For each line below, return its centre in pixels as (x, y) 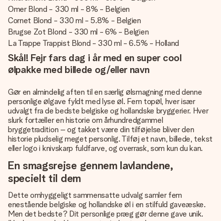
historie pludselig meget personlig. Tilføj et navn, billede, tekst (110, 139)
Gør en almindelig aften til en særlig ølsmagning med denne (105, 92)
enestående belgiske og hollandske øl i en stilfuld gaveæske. (107, 204)
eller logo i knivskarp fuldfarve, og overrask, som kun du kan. (106, 148)
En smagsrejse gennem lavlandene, (91, 165)
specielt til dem (44, 178)
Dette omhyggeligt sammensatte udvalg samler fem (95, 195)
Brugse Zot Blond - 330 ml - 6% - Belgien (78, 32)
